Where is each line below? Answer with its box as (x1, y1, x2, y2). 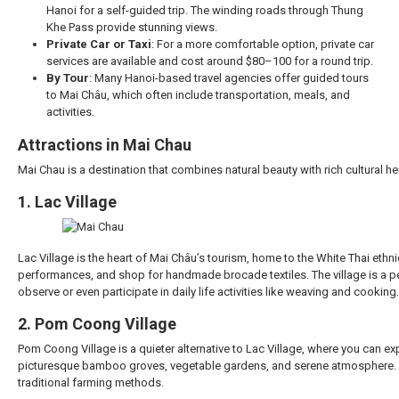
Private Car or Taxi (46, 37, 151, 52)
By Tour (46, 71, 89, 85)
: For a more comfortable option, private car (151, 37, 374, 52)
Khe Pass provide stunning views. (46, 20, 217, 35)
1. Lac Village (18, 192, 117, 212)
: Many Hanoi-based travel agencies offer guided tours (89, 71, 369, 85)
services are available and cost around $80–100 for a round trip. (46, 54, 373, 69)
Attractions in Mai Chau (18, 135, 191, 155)
